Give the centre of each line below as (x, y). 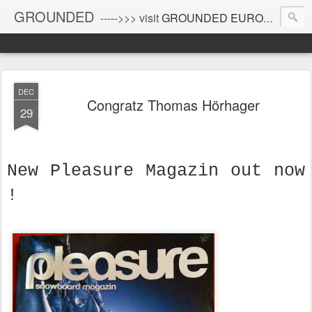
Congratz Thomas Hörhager (173, 105)
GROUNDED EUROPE (212, 18)
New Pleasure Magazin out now (156, 171)
